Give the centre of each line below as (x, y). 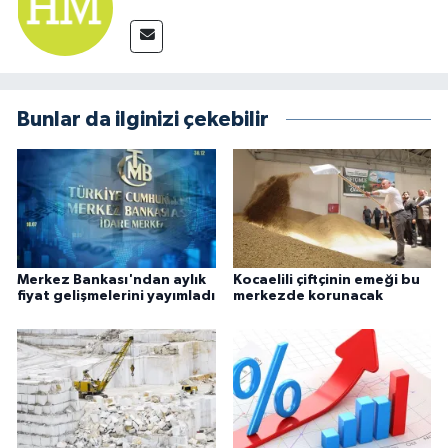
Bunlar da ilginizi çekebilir (143, 119)
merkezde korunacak (307, 295)
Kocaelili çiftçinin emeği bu (326, 279)
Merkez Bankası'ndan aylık (111, 279)
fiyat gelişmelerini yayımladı (116, 295)
